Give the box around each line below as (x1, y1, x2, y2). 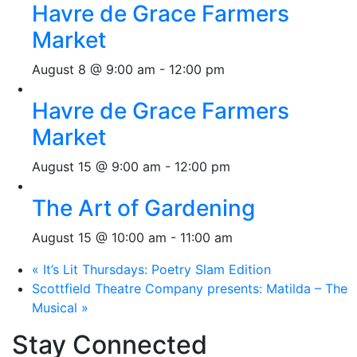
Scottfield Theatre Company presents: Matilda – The (32, 280, 347, 296)
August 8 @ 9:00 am (32, 61, 155, 77)
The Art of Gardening (32, 194, 255, 222)
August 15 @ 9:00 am (32, 159, 161, 175)
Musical (32, 300, 81, 316)
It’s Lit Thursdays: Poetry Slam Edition (39, 261, 271, 277)
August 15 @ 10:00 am (32, 229, 167, 245)
